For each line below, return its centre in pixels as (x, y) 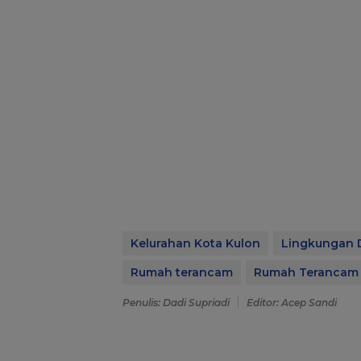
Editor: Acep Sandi (292, 303)
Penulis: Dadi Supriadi (176, 303)
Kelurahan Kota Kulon (195, 244)
